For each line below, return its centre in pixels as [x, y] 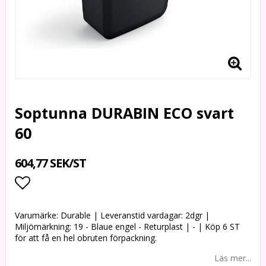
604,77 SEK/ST [50, 163]
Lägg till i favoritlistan [91, 206]
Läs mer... [233, 258]
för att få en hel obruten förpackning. [86, 238]
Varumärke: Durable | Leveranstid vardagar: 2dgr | [112, 215]
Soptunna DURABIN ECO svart [124, 113]
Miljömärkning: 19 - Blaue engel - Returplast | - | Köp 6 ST [127, 227]
